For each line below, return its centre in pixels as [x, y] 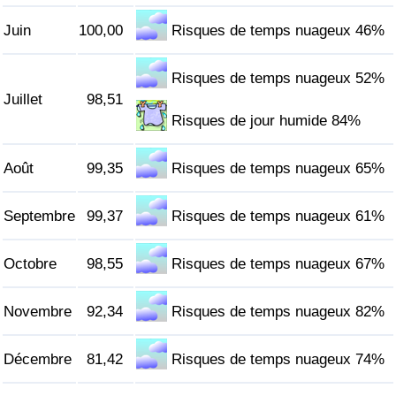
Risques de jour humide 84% [267, 121]
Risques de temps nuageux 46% [278, 31]
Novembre [38, 312]
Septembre [39, 217]
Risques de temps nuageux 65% [278, 169]
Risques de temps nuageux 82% [278, 312]
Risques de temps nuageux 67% [278, 264]
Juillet [23, 100]
